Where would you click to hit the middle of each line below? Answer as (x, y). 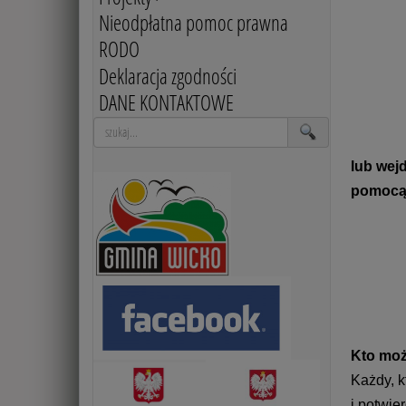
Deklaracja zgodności (167, 76)
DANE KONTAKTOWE (166, 102)
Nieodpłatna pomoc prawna (193, 24)
